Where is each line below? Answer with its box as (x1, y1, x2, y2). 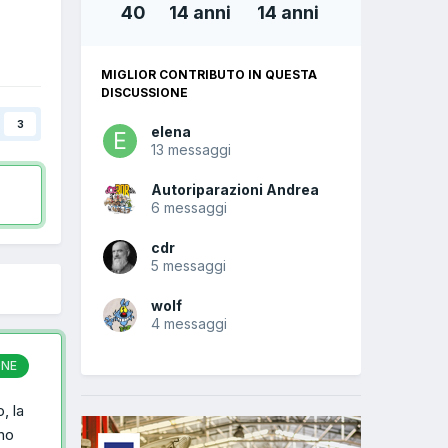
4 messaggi (151, 315, 227, 333)
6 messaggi (151, 199, 227, 217)
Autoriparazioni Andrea (151, 181, 319, 199)
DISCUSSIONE (101, 85, 188, 101)
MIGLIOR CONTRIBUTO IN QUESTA (101, 67, 317, 83)
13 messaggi (151, 141, 231, 159)
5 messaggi (151, 257, 226, 275)
